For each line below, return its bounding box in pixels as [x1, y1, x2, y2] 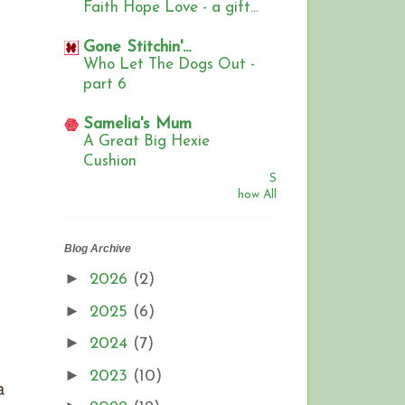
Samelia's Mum [83, 116, 192, 134]
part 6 [83, 77, 127, 93]
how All [238, 189, 277, 202]
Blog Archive [64, 242, 131, 256]
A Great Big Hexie [83, 134, 210, 150]
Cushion [83, 154, 137, 170]
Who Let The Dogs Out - [83, 57, 255, 73]
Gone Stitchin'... [83, 39, 191, 57]
